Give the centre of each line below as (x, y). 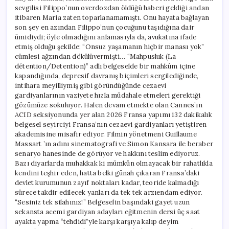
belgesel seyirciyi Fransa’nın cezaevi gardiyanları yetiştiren (111, 124)
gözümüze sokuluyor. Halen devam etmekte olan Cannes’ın (109, 105)
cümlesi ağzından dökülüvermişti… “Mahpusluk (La (96, 56)
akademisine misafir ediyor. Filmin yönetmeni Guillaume (106, 134)
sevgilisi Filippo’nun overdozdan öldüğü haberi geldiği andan (112, 8)
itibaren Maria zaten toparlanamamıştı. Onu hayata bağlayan (112, 17)
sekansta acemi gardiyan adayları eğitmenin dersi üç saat (108, 212)
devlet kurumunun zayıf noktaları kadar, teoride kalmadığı (107, 182)
